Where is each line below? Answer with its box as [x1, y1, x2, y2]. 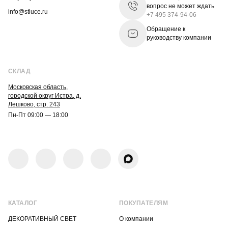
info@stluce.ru [8, 8, 48, 15]
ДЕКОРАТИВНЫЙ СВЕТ [8, 215, 76, 222]
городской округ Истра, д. [8, 92, 81, 99]
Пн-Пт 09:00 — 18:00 [8, 111, 68, 119]
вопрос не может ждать [147, 2, 214, 10]
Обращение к [147, 25, 185, 33]
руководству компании [147, 34, 211, 41]
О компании [119, 215, 153, 222]
